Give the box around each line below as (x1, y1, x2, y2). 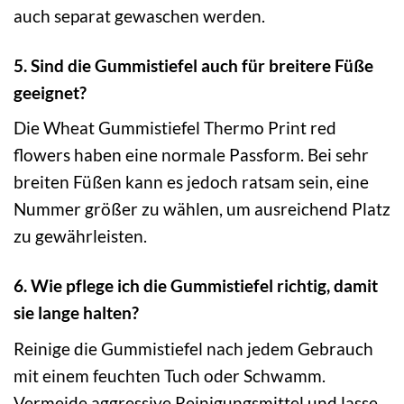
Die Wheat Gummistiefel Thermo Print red (14, 117, 336, 139)
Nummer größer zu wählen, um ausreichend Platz (14, 198, 390, 220)
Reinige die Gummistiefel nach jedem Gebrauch (14, 337, 373, 359)
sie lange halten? (14, 302, 139, 324)
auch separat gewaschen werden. (14, 5, 265, 26)
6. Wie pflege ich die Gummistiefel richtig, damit (14, 275, 378, 297)
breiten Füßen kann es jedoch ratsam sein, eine (14, 171, 369, 193)
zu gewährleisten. (14, 225, 147, 247)
